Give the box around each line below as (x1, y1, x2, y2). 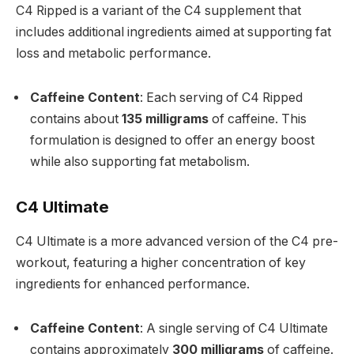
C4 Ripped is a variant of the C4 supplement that (16, 3, 301, 19)
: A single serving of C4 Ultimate (140, 320, 328, 336)
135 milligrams (122, 111, 209, 127)
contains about (30, 111, 122, 127)
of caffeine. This (209, 111, 307, 127)
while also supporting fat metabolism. (30, 154, 250, 170)
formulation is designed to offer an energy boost (30, 133, 314, 149)
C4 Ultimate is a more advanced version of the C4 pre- (16, 234, 338, 250)
